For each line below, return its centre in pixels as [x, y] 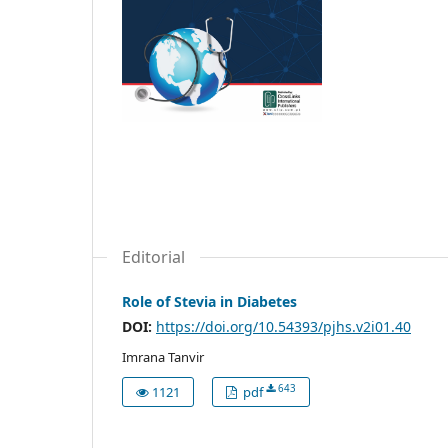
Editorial [153, 256]
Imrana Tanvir [163, 356]
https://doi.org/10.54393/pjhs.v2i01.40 [283, 326]
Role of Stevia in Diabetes [209, 301]
